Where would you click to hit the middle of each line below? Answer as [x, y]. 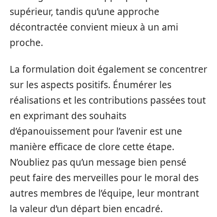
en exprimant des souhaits [68, 116]
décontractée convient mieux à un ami [94, 27]
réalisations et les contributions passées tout [108, 100]
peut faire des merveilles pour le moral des [104, 178]
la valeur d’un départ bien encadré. [86, 209]
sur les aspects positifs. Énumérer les [91, 85]
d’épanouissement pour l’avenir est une [96, 131]
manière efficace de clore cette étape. [92, 147]
